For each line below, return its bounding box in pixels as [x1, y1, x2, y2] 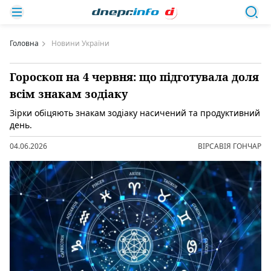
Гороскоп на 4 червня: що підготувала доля [10, 70, 259, 84]
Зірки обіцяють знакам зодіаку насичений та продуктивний [10, 107, 260, 119]
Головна [10, 38, 39, 48]
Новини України [51, 38, 109, 48]
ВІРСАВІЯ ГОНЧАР [198, 141, 261, 151]
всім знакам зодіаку [10, 87, 128, 101]
